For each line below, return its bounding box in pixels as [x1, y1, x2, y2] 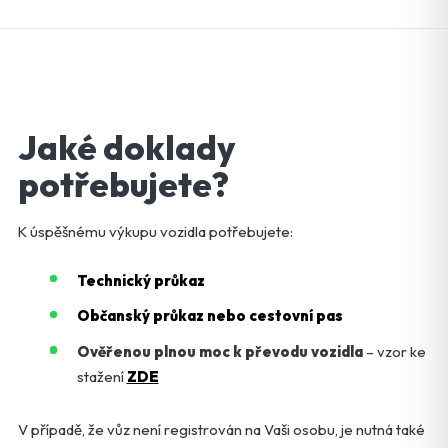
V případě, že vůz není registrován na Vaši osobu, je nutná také [18, 420, 425, 440]
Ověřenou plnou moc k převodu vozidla [76, 342, 363, 362]
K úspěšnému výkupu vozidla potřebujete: [18, 222, 293, 242]
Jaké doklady [18, 126, 236, 169]
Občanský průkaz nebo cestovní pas [76, 306, 343, 326]
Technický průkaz [76, 270, 205, 290]
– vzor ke [362, 342, 426, 362]
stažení [76, 367, 127, 387]
